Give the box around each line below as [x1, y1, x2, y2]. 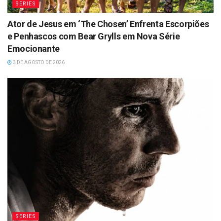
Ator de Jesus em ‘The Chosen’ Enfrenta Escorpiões [7, 18, 209, 29]
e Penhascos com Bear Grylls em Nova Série [7, 31, 180, 41]
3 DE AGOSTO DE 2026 [12, 59, 65, 65]
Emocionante [7, 43, 60, 54]
